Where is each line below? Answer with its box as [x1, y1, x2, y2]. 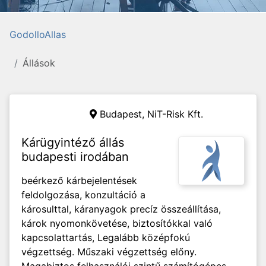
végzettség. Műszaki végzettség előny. [21, 246, 197, 258]
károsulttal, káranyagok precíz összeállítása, [21, 203, 221, 215]
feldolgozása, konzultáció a [21, 189, 145, 201]
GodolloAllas [9, 28, 66, 40]
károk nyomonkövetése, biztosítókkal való [21, 217, 213, 229]
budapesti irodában [21, 150, 129, 164]
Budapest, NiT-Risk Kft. [100, 108, 203, 120]
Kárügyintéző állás [21, 135, 124, 150]
